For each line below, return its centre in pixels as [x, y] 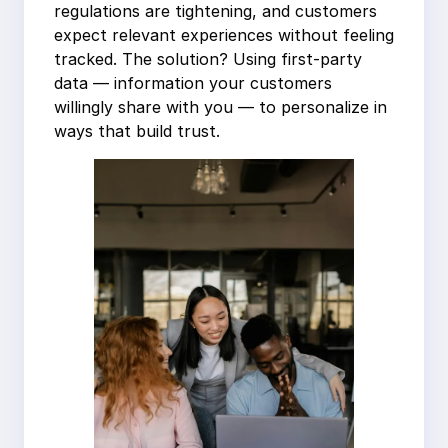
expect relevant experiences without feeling [224, 35]
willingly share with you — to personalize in [220, 107]
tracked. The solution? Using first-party [208, 59]
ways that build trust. [137, 131]
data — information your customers [193, 83]
